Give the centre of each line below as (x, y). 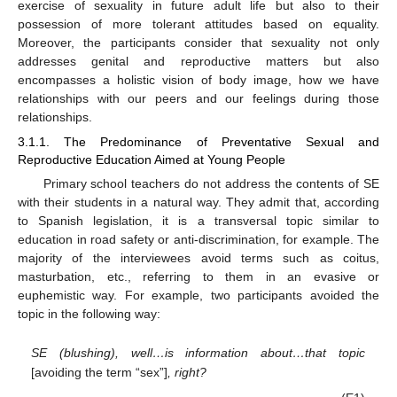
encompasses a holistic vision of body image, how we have (198, 79)
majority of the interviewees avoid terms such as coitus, (198, 257)
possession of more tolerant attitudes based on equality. (198, 23)
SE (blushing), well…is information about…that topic (198, 352)
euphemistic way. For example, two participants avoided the (198, 295)
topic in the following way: (89, 313)
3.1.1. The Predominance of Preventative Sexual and (198, 141)
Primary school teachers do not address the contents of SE (211, 183)
